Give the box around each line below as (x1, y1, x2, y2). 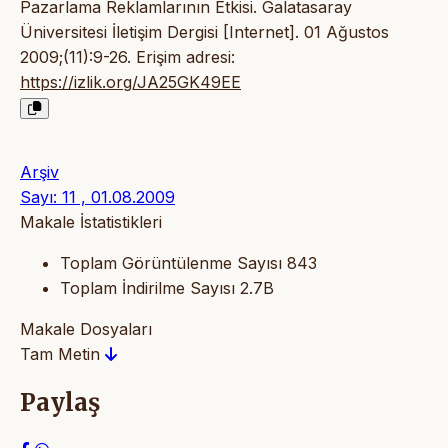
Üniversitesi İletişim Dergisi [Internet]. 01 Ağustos (20, 22, 389, 43)
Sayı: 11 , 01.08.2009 (20, 187, 175, 208)
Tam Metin (20, 344, 105, 365)
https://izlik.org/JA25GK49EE (20, 72, 241, 93)
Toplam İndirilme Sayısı (60, 278, 235, 299)
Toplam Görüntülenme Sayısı (60, 253, 282, 274)
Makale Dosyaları (20, 319, 152, 340)
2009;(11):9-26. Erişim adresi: (20, 47, 235, 68)
